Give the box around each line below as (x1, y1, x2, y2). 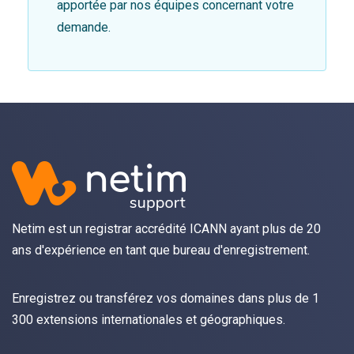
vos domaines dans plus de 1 (153, 290, 319, 306)
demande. (57, 19, 111, 35)
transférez (96, 290, 153, 306)
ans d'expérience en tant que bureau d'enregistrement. (12, 242, 310, 258)
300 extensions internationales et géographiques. (12, 311, 285, 327)
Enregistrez (12, 290, 76, 306)
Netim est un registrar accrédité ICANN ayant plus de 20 (12, 220, 321, 236)
